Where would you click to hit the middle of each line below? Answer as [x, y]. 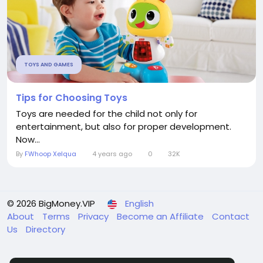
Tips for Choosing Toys [72, 98]
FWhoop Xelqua [50, 154]
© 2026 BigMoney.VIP [51, 203]
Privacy [95, 216]
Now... [28, 139]
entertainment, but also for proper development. [124, 127]
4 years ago [112, 154]
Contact [231, 216]
